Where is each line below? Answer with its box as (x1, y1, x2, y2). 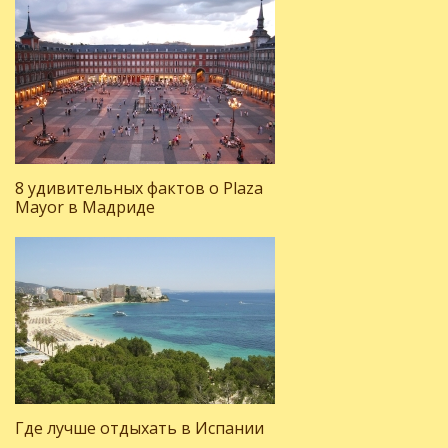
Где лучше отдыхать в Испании (15, 417, 264, 439)
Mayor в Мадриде (15, 196, 155, 218)
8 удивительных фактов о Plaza (15, 177, 263, 199)
